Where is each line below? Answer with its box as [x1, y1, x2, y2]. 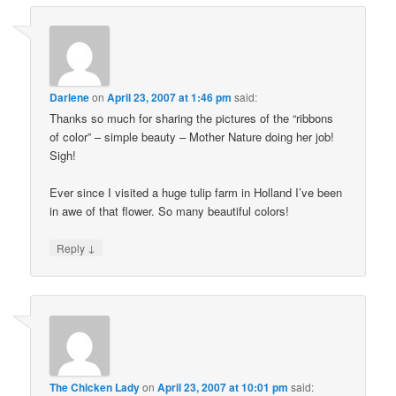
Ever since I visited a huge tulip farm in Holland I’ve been [49, 184, 343, 202]
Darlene [49, 88, 90, 105]
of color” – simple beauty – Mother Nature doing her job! [49, 127, 335, 145]
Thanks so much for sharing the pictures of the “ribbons [49, 109, 334, 126]
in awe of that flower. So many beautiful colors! [49, 202, 290, 220]
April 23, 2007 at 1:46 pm [107, 88, 232, 105]
